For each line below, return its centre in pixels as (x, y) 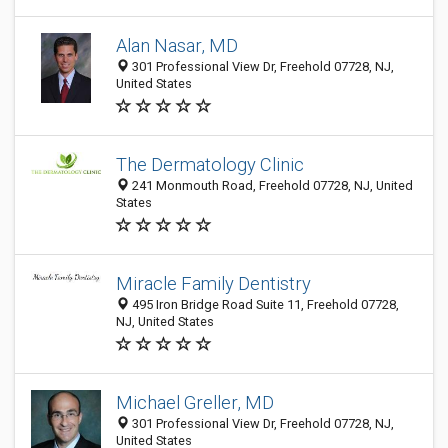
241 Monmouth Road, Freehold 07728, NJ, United (271, 185)
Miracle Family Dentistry (213, 283)
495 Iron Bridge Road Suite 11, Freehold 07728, (264, 304)
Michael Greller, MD (195, 402)
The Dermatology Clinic (210, 164)
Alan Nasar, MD (177, 45)
